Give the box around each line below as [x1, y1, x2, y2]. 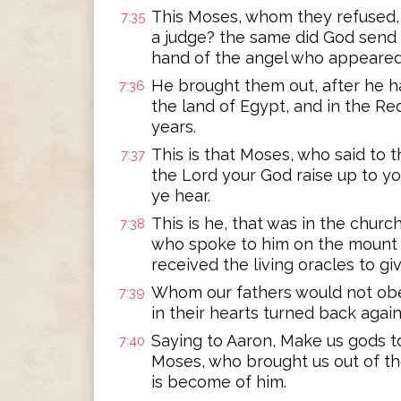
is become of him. [151, 372, 286, 391]
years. [151, 117, 196, 136]
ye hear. [151, 186, 210, 205]
